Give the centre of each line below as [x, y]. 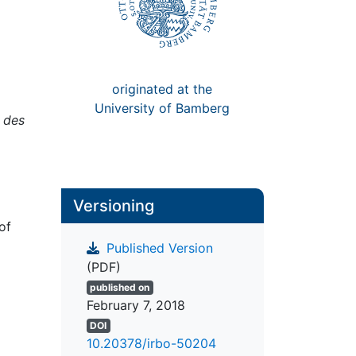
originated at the [163, 89]
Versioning [113, 206]
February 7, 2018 [135, 306]
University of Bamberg [163, 108]
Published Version [157, 248]
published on [120, 288]
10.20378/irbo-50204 [151, 344]
